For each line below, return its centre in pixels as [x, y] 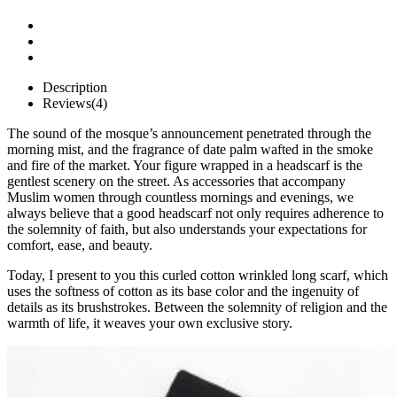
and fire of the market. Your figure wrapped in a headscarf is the [185, 165]
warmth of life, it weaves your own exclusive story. [150, 323]
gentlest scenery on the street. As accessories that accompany [176, 181]
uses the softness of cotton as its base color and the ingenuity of [183, 291]
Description [75, 87]
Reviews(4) [75, 103]
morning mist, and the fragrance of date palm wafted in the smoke [190, 149]
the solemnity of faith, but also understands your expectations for [187, 229]
